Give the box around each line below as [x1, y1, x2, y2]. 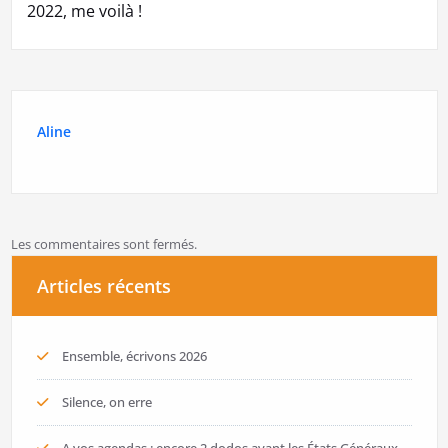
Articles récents [36, 274, 171, 299]
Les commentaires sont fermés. [10, 235, 197, 254]
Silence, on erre [61, 393, 152, 412]
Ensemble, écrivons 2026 [61, 347, 207, 366]
